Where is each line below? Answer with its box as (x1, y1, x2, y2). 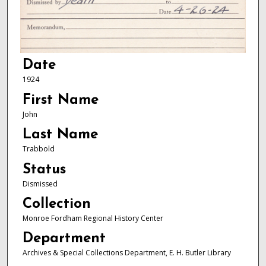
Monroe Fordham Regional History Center (22, 213, 163, 224)
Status (22, 162, 66, 177)
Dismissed (22, 178, 58, 189)
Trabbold (22, 144, 55, 154)
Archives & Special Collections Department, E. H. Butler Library (22, 248, 231, 258)
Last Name (22, 128, 98, 142)
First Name (22, 93, 99, 107)
